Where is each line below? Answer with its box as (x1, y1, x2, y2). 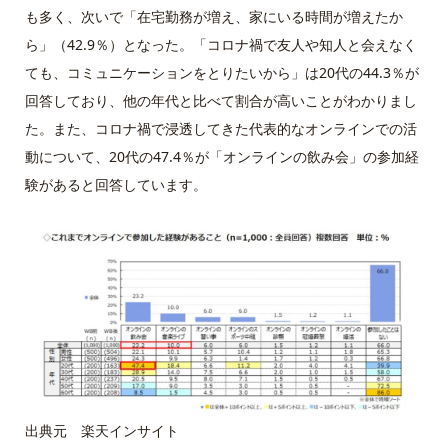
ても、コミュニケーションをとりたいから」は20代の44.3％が (24, 62, 419, 82)
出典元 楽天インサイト (24, 421, 179, 441)
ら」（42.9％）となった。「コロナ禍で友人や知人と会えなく (24, 34, 417, 54)
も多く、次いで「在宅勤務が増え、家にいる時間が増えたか (24, 6, 403, 26)
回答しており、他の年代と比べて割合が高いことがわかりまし (24, 90, 417, 110)
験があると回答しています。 (24, 174, 207, 194)
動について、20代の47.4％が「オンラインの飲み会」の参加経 (24, 146, 419, 166)
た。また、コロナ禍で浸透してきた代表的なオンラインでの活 (24, 118, 417, 138)
